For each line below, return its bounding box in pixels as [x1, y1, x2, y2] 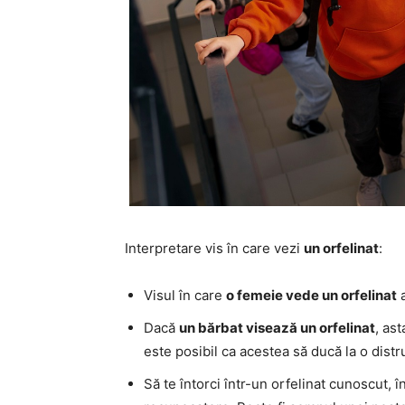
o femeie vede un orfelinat [226, 286, 397, 304]
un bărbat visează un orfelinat [179, 318, 375, 336]
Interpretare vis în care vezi [125, 239, 304, 257]
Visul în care [144, 286, 226, 304]
